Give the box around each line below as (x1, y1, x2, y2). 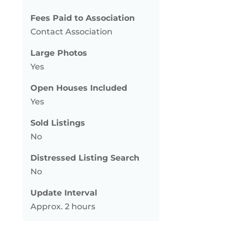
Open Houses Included (30, 83, 127, 93)
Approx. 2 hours (30, 202, 95, 211)
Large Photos (30, 48, 87, 58)
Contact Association (30, 27, 112, 36)
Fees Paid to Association (30, 13, 135, 23)
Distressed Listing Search (30, 153, 139, 163)
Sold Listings (30, 118, 85, 128)
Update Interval (30, 188, 97, 198)
